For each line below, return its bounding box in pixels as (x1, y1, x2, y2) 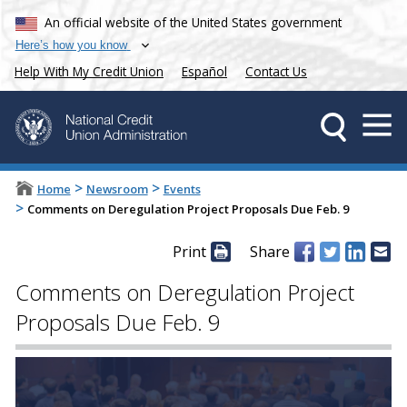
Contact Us (245, 63, 307, 81)
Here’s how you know (15, 37, 127, 52)
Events (163, 181, 201, 198)
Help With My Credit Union (15, 63, 164, 81)
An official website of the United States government (45, 13, 342, 31)
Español (182, 63, 227, 81)
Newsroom (85, 181, 148, 198)
